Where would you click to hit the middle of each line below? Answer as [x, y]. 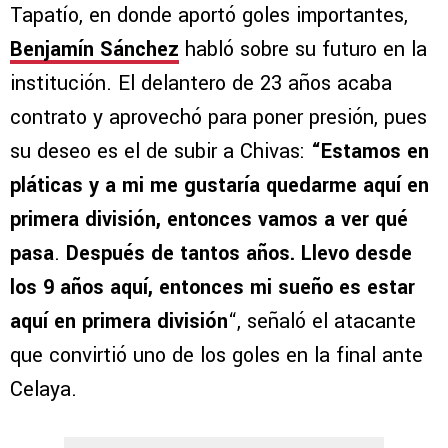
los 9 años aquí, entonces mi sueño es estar [212, 287]
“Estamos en [370, 151]
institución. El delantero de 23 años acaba [201, 83]
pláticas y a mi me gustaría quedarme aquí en [219, 185]
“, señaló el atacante [322, 321]
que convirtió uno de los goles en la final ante [216, 355]
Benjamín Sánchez [94, 49]
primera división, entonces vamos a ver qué [209, 219]
